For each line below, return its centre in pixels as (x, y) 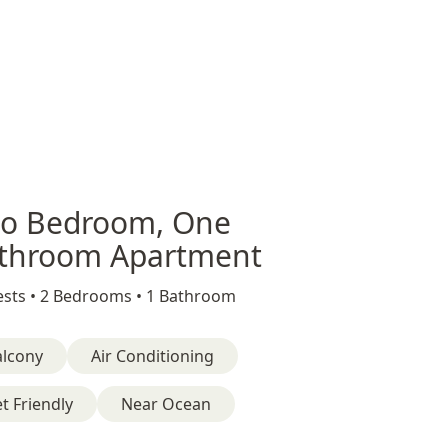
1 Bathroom (191, 296)
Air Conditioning (152, 356)
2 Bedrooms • (93, 296)
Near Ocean (166, 404)
